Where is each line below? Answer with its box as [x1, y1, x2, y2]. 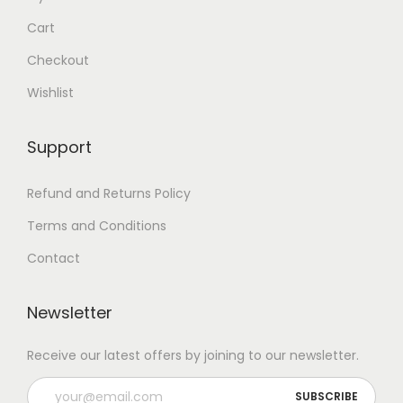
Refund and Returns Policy [27, 184, 191, 202]
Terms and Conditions [27, 217, 166, 235]
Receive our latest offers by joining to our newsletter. [27, 346, 359, 364]
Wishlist [27, 84, 74, 102]
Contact [27, 249, 80, 267]
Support [27, 136, 92, 158]
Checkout [27, 51, 89, 69]
